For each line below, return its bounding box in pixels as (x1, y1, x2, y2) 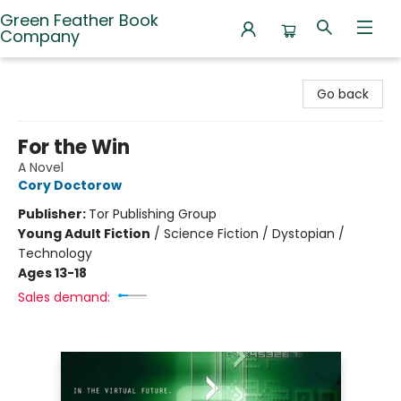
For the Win (18, 133, 130, 161)
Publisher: (18, 205, 89, 223)
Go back (317, 85, 369, 103)
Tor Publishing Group (89, 205, 217, 223)
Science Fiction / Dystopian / (164, 225, 345, 243)
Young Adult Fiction (18, 225, 150, 243)
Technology (18, 244, 92, 262)
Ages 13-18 (18, 264, 87, 282)
